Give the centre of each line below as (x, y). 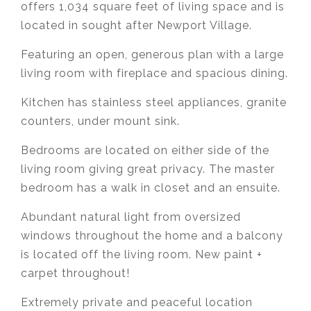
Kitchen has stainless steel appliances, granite (154, 102)
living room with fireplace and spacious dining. (154, 73)
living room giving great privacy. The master (148, 169)
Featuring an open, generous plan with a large (152, 54)
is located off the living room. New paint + (142, 254)
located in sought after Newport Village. (136, 25)
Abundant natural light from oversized (131, 217)
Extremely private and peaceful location (137, 302)
